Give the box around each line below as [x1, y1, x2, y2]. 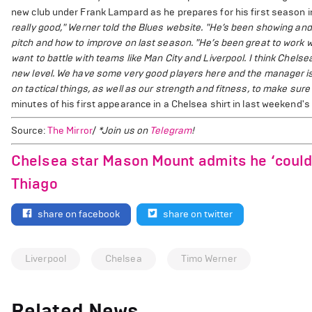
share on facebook [38, 208, 120, 220]
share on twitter [163, 208, 233, 220]
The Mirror [47, 125, 92, 136]
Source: [11, 125, 47, 136]
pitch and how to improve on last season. [11, 37, 194, 49]
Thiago [11, 175, 58, 193]
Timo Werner [180, 252, 237, 265]
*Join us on [98, 125, 150, 136]
